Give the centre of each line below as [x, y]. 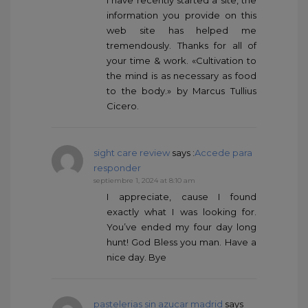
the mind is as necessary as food [181, 75]
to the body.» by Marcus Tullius [181, 90]
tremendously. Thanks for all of [181, 45]
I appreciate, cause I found [181, 196]
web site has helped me [181, 30]
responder [117, 167]
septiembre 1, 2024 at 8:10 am [144, 180]
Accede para [223, 152]
